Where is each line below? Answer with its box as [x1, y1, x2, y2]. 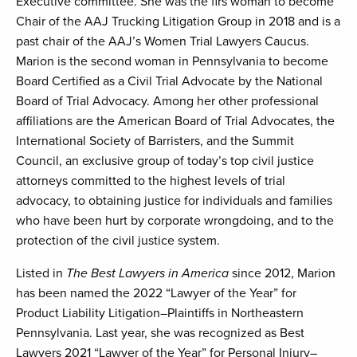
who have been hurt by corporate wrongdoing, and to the [16, 213, 334, 229]
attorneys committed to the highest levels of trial [16, 173, 285, 190]
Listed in [16, 265, 66, 282]
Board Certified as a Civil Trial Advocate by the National [16, 73, 323, 90]
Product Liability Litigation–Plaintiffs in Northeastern [16, 305, 304, 322]
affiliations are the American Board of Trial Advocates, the [16, 113, 335, 130]
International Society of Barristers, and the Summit [16, 133, 294, 150]
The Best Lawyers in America [66, 265, 232, 282]
